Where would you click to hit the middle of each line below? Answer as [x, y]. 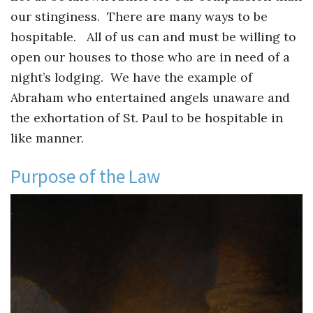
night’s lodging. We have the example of [131, 77]
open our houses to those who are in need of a [150, 57]
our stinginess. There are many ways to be [139, 16]
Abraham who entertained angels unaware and [150, 97]
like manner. [47, 138]
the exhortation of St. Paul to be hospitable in [147, 117]
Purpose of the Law [86, 176]
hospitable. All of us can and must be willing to [153, 36]
